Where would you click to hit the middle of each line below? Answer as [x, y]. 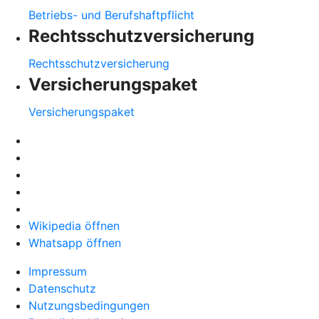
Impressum [58, 271]
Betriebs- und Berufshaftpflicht [111, 15]
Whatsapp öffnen [75, 242]
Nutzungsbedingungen [89, 305]
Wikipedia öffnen [74, 225]
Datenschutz [62, 288]
